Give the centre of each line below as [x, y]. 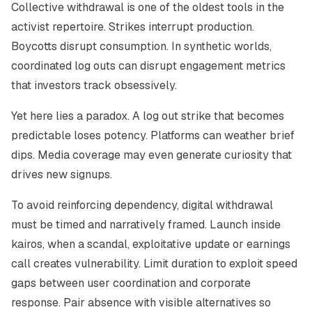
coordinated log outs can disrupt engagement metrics [148, 66]
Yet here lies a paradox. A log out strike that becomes [148, 116]
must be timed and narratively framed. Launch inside [146, 225]
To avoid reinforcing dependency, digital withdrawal [142, 205]
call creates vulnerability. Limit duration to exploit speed [154, 264]
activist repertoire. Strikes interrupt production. [133, 27]
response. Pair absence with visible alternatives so [141, 303]
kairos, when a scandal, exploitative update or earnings [151, 244]
